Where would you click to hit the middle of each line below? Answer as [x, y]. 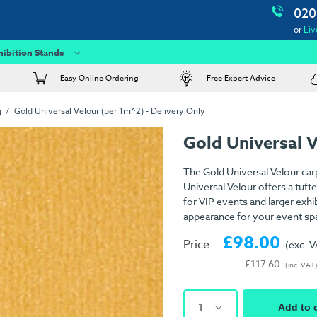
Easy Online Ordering [99, 79]
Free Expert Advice [241, 79]
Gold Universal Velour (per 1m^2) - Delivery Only [109, 110]
